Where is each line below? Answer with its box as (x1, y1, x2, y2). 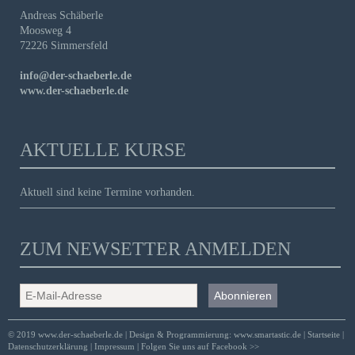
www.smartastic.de (234, 329, 301, 339)
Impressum (94, 341, 135, 351)
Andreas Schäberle (20, 10, 103, 22)
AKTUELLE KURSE (20, 139, 186, 161)
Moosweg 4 (20, 25, 71, 37)
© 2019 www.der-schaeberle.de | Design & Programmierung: (8, 329, 234, 339)
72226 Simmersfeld (20, 40, 108, 52)
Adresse (19, 319, 54, 331)
